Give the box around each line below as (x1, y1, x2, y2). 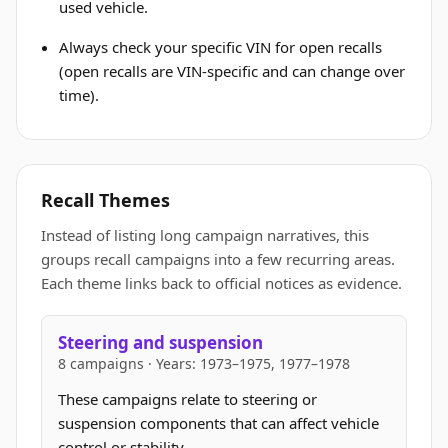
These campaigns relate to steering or (58, 389, 317, 409)
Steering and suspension (58, 331, 263, 354)
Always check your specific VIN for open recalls (59, 37, 383, 57)
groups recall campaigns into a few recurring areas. (41, 249, 395, 269)
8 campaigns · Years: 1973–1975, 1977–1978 (58, 354, 350, 373)
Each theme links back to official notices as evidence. (41, 273, 402, 293)
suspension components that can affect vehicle (58, 413, 379, 433)
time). (59, 85, 100, 105)
